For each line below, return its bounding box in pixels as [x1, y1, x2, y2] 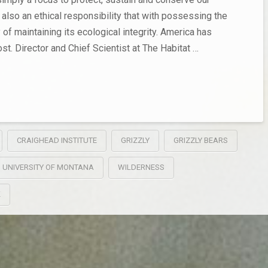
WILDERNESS [117, 163, 165, 172]
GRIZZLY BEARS [173, 136, 228, 145]
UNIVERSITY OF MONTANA [2, 163, 94, 172]
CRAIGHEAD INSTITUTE [16, 136, 97, 145]
